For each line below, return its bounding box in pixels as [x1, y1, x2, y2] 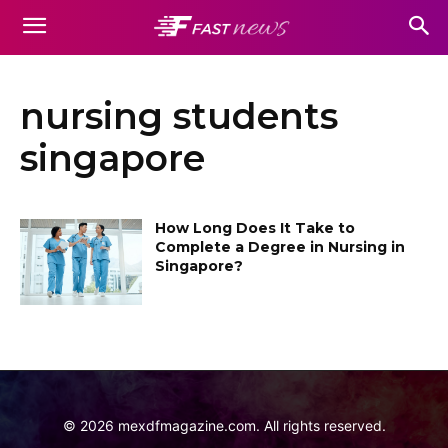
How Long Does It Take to [155, 219, 356, 237]
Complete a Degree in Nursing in [155, 238, 406, 256]
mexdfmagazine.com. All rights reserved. [113, 416, 386, 434]
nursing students [20, 94, 338, 138]
